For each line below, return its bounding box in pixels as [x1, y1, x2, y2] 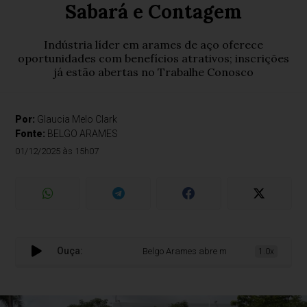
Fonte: [15, 128, 48, 139]
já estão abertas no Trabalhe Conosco [53, 65, 254, 79]
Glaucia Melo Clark [37, 114, 118, 125]
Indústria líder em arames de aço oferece [44, 38, 263, 51]
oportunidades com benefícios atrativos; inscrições [18, 51, 289, 65]
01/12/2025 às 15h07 [15, 146, 99, 156]
